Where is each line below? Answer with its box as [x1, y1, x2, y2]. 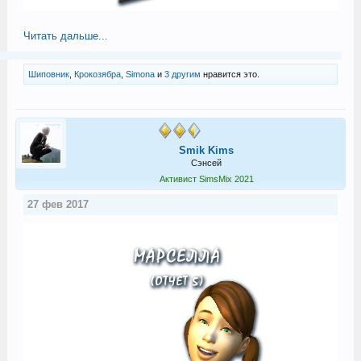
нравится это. [200, 69, 259, 80]
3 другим [164, 69, 201, 80]
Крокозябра [73, 69, 121, 80]
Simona [125, 69, 155, 80]
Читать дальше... [23, 30, 108, 43]
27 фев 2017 [27, 198, 89, 211]
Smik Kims [179, 144, 234, 157]
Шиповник [27, 69, 69, 80]
